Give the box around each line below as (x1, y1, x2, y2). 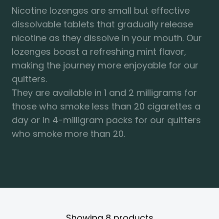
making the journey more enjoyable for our (12, 59, 198, 72)
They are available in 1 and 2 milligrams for (12, 87, 197, 99)
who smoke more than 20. (12, 128, 125, 140)
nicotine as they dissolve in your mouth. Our (12, 32, 202, 44)
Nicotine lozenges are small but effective (12, 4, 190, 17)
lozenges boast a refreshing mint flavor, (12, 45, 186, 58)
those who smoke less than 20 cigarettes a (12, 100, 200, 113)
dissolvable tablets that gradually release (12, 18, 193, 31)
